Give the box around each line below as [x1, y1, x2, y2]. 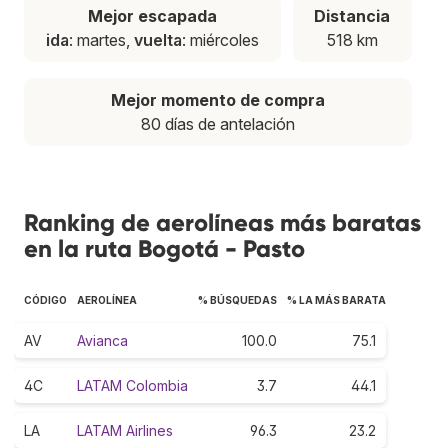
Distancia [314, 5, 391, 26]
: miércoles [181, 29, 259, 50]
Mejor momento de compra [111, 89, 325, 110]
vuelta [133, 29, 182, 50]
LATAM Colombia [77, 376, 188, 394]
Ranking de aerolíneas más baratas [24, 207, 421, 237]
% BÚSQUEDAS [198, 293, 277, 306]
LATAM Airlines [77, 421, 173, 439]
